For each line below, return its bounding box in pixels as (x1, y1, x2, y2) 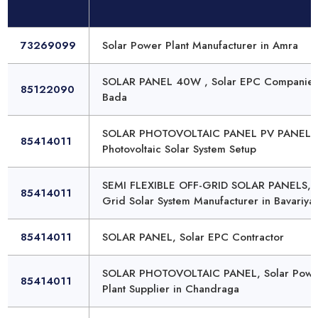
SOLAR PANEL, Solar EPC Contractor (102, 229, 284, 246)
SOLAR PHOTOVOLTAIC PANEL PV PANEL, (102, 126, 314, 142)
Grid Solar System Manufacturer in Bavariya (102, 193, 314, 209)
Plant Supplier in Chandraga (102, 281, 239, 297)
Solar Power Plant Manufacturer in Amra (102, 38, 298, 54)
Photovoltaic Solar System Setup (102, 141, 256, 158)
